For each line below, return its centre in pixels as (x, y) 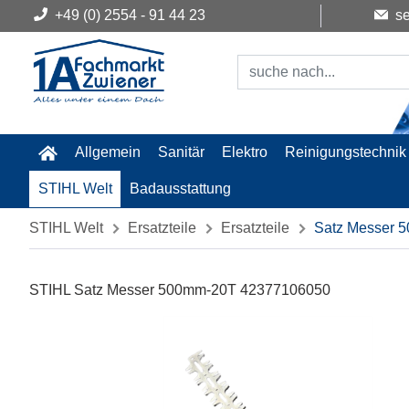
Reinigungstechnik (346, 152)
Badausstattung (180, 189)
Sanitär (181, 152)
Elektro (245, 152)
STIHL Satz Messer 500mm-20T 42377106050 (180, 290)
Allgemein (107, 152)
